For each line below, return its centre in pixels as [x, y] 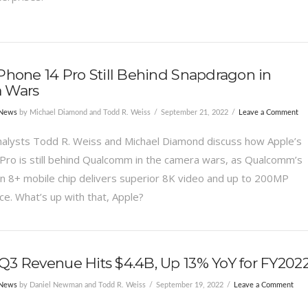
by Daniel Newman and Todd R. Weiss [81, 285]
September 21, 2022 [194, 113]
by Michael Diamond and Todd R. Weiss [84, 113]
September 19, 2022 [189, 285]
